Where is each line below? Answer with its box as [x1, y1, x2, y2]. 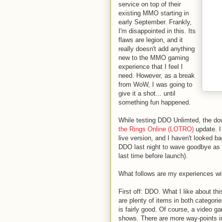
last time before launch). [118, 152, 188, 160]
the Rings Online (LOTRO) [118, 125, 194, 133]
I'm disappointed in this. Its [118, 27, 196, 35]
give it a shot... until [118, 90, 175, 97]
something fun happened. [118, 99, 191, 106]
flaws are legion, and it [118, 36, 183, 44]
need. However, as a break [118, 72, 195, 79]
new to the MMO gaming [118, 54, 189, 61]
